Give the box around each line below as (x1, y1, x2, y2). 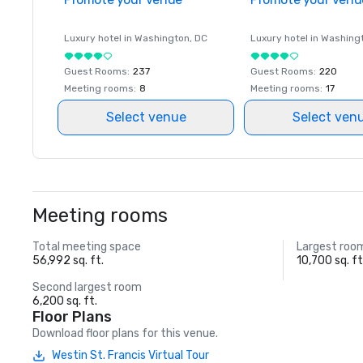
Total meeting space (32, 240, 141, 254)
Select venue (105, 109, 186, 125)
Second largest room (32, 280, 142, 294)
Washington (135, 32, 190, 44)
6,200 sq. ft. (32, 294, 97, 308)
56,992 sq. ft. (32, 254, 104, 267)
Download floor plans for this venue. (32, 327, 218, 340)
